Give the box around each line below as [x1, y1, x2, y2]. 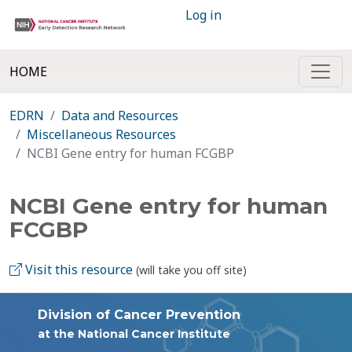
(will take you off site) [136, 262, 247, 277]
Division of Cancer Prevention [38, 307, 240, 322]
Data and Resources [61, 107, 178, 124]
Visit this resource [22, 261, 133, 278]
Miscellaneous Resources [27, 126, 176, 143]
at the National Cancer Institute [38, 327, 230, 341]
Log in [185, 6, 222, 24]
